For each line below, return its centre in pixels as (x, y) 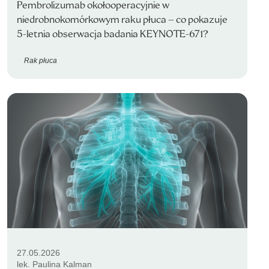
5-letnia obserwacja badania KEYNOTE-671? (113, 34)
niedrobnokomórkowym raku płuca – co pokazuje (122, 20)
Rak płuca (41, 60)
